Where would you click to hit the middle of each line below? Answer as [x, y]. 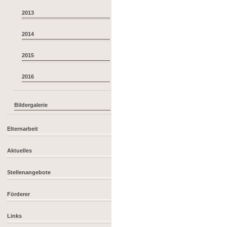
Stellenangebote [29, 173]
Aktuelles [20, 151]
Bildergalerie [31, 105]
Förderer [19, 194]
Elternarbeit [23, 129]
